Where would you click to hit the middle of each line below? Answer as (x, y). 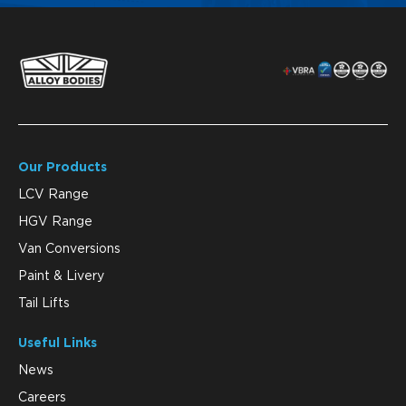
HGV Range (55, 222)
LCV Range (53, 194)
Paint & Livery (61, 276)
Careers (42, 397)
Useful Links (58, 343)
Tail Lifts (44, 303)
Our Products (63, 167)
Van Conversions (69, 249)
